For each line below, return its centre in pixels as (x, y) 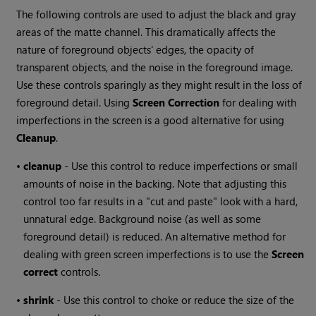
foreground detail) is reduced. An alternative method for (155, 237)
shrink (39, 300)
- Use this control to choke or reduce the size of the (174, 300)
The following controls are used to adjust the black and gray (156, 14)
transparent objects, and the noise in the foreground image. (155, 67)
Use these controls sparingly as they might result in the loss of (159, 85)
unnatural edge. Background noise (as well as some (142, 219)
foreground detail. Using (75, 103)
